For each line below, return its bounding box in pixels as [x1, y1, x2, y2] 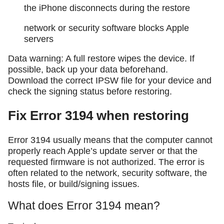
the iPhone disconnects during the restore [24, 2, 190, 13]
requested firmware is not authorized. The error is [8, 156, 204, 167]
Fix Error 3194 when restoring [8, 108, 189, 123]
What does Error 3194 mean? [8, 198, 160, 212]
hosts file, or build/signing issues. [8, 178, 139, 189]
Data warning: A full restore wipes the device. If [8, 53, 194, 64]
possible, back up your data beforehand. [8, 64, 168, 75]
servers [24, 33, 53, 44]
